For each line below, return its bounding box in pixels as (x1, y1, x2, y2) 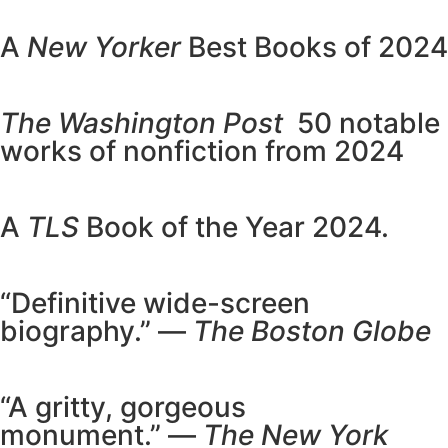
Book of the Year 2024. (79, 210, 389, 244)
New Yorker (27, 30, 181, 64)
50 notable (283, 106, 440, 140)
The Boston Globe (193, 314, 431, 348)
